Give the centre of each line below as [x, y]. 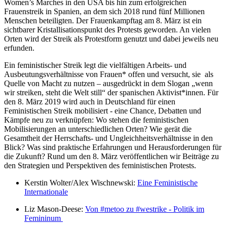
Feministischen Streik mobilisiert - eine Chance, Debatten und [103, 111]
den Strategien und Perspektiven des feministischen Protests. [101, 166]
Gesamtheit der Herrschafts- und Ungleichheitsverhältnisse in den [108, 138]
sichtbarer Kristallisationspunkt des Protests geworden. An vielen [107, 30]
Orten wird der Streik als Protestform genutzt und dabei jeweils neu [111, 39]
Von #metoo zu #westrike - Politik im [145, 209]
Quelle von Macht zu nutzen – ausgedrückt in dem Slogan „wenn [108, 84]
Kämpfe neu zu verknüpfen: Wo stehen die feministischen [96, 120]
